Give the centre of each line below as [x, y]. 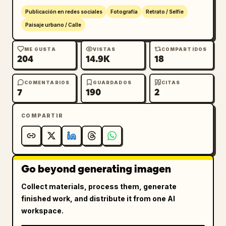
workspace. [42, 211]
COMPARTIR [42, 116]
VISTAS [104, 49]
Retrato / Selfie [165, 12]
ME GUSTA [40, 49]
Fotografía [124, 12]
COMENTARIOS [47, 82]
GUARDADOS [112, 82]
